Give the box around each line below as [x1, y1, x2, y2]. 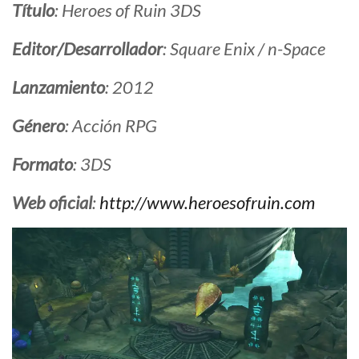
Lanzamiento [12, 76, 105, 99]
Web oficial [12, 192, 92, 214]
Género [12, 115, 65, 137]
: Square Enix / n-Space [163, 38, 325, 60]
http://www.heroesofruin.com [99, 192, 315, 214]
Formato [12, 153, 73, 175]
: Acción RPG [65, 115, 157, 137]
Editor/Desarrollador [12, 38, 163, 60]
